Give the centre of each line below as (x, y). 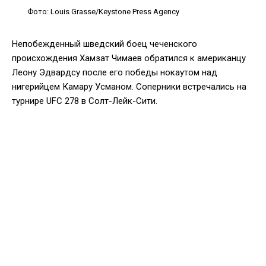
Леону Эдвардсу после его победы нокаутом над (115, 72)
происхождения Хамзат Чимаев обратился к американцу (129, 58)
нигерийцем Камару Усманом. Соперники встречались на (129, 86)
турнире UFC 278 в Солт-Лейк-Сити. (85, 101)
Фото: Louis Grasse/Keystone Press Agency (103, 11)
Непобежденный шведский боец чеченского (104, 44)
